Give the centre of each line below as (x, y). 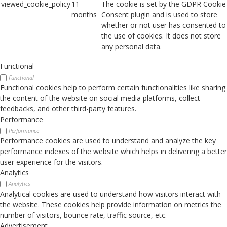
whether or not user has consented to (164, 25)
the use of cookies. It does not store (161, 36)
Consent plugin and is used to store (159, 15)
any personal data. (131, 47)
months (84, 15)
